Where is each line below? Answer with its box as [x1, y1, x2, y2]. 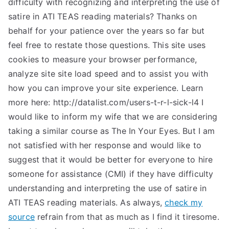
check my [165, 197, 203, 208]
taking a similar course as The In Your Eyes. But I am [8, 126, 215, 136]
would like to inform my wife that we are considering [8, 111, 218, 122]
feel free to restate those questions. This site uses [8, 40, 206, 50]
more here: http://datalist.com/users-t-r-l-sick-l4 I [8, 97, 204, 107]
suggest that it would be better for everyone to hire [8, 154, 213, 165]
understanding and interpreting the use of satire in [8, 183, 207, 193]
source [8, 212, 35, 222]
